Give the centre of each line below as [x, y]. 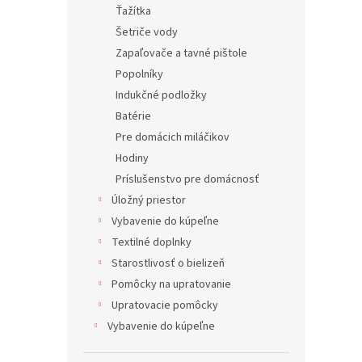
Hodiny [132, 159]
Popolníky [139, 75]
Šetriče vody [147, 33]
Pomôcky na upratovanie [171, 285]
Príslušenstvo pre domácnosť [187, 180]
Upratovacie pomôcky [165, 306]
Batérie [133, 117]
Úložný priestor [149, 201]
